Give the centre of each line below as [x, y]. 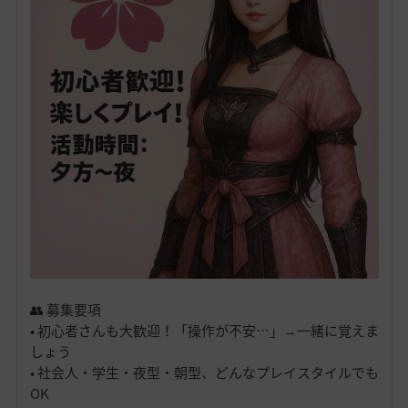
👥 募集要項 [65, 309]
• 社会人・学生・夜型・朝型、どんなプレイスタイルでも [204, 372]
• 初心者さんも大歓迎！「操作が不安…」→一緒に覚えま [204, 330]
